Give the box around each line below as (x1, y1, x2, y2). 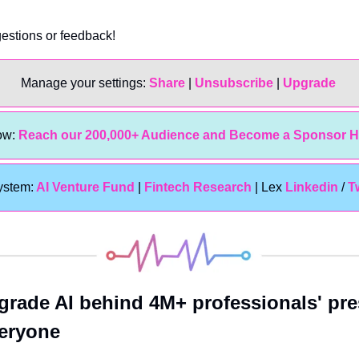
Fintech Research (144, 180, 252, 195)
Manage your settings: (20, 76, 149, 91)
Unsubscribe (194, 76, 273, 91)
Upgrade (282, 76, 339, 91)
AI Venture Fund (34, 180, 135, 195)
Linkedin (285, 180, 341, 195)
